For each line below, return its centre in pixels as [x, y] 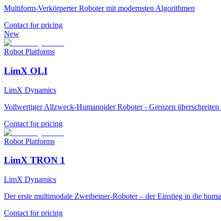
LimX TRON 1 [35, 160]
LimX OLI [26, 71]
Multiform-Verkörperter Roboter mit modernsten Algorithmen [99, 8]
